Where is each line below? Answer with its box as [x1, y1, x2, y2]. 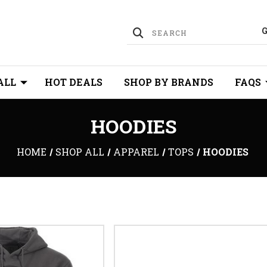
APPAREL [113, 145, 159, 158]
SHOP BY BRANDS [124, 76, 213, 88]
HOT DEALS [45, 76, 103, 88]
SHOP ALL [55, 145, 104, 158]
